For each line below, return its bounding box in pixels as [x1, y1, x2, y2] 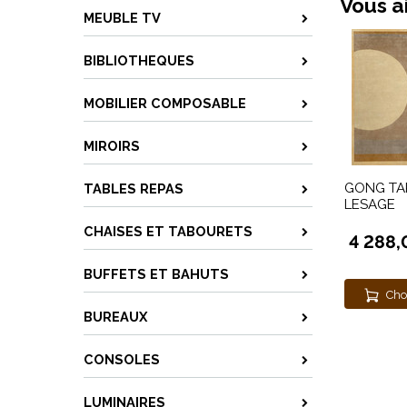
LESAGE [344, 196, 395, 213]
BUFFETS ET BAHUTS [84, 266, 229, 282]
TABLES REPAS [84, 181, 184, 196]
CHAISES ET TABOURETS [84, 223, 253, 239]
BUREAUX [84, 309, 147, 324]
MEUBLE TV [84, 10, 161, 25]
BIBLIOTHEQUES [84, 53, 194, 68]
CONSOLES [84, 352, 160, 367]
